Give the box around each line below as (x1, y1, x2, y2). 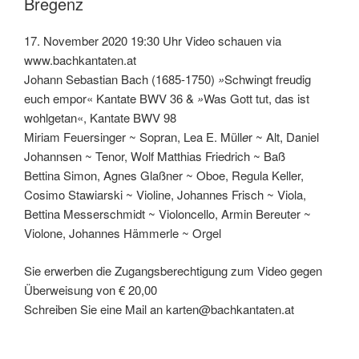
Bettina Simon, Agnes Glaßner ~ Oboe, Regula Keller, (24, 167, 304, 184)
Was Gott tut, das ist (204, 90, 309, 107)
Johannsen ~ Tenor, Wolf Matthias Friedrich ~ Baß (24, 147, 285, 165)
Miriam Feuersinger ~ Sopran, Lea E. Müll (24, 128, 242, 146)
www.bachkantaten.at (24, 51, 136, 69)
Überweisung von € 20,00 (24, 280, 157, 298)
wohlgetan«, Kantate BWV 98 (24, 109, 176, 127)
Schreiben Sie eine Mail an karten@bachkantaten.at (24, 300, 294, 317)
